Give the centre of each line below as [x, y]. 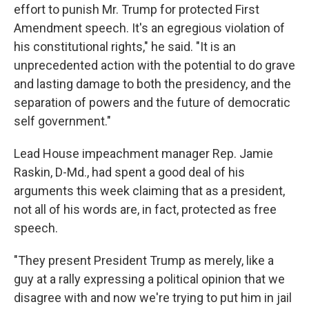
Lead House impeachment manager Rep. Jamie [143, 154]
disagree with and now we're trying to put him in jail [153, 298]
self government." [62, 121]
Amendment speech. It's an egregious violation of [149, 28]
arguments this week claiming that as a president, [149, 191]
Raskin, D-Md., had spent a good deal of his [129, 172]
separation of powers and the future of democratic [152, 103]
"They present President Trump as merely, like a [144, 261]
